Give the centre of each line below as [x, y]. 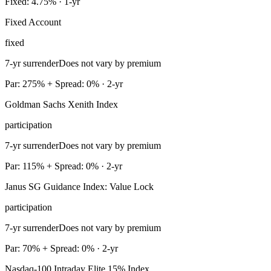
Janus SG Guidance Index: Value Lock [79, 187]
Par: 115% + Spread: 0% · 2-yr [64, 166]
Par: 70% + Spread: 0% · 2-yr [61, 249]
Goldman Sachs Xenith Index [61, 105]
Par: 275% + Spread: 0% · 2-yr [64, 84]
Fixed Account [33, 22]
